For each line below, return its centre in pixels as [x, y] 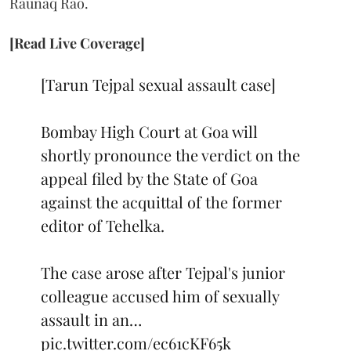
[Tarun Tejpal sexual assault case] [158, 84]
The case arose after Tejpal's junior [163, 272]
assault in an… [91, 319]
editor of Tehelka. [103, 225]
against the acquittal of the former [161, 201]
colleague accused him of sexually [160, 295]
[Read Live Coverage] [77, 43]
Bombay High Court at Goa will [149, 131]
